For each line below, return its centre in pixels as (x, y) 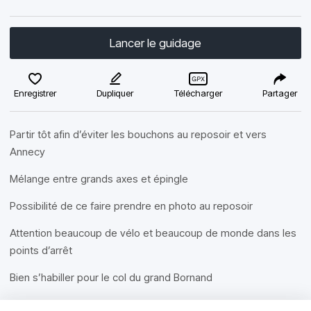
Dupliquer (115, 93)
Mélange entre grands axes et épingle (99, 179)
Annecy (27, 152)
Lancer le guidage (155, 43)
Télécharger (198, 93)
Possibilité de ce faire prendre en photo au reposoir (131, 206)
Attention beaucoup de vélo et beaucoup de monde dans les (153, 233)
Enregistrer (35, 93)
